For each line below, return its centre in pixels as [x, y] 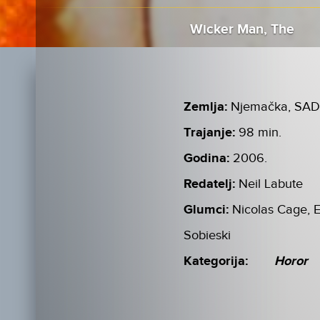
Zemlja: [206, 107]
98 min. [260, 133]
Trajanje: [210, 133]
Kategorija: [216, 262]
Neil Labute [271, 184]
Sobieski [207, 236]
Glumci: [206, 210]
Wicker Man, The [242, 30]
